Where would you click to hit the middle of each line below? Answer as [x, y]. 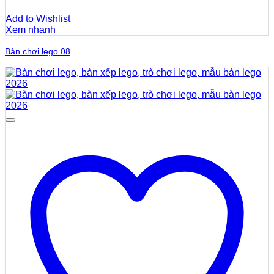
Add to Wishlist [38, 18]
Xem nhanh [31, 29]
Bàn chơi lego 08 [38, 51]
